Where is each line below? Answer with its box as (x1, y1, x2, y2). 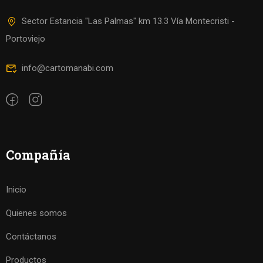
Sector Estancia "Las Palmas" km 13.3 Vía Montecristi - (22, 16, 235, 26)
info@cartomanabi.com (22, 63, 113, 73)
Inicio (6, 184, 26, 195)
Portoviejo (6, 33, 45, 44)
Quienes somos (6, 208, 67, 218)
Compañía (6, 146, 70, 163)
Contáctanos (6, 231, 56, 242)
